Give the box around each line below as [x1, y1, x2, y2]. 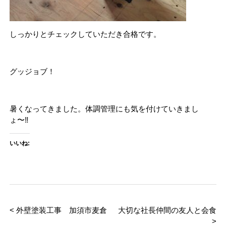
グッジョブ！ [10, 67, 55, 76]
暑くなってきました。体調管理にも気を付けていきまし [10, 104, 199, 113]
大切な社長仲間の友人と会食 [118, 206, 216, 215]
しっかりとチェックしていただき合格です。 [10, 29, 161, 38]
